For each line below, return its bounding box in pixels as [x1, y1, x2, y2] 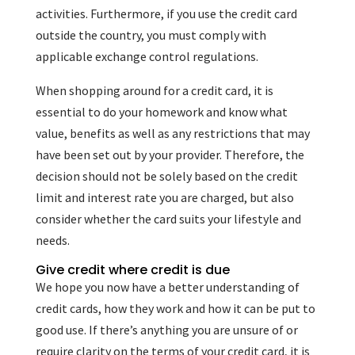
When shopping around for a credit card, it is [35, 82, 273, 98]
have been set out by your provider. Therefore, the [35, 147, 304, 162]
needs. [35, 232, 70, 248]
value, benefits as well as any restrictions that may [35, 125, 310, 141]
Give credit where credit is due [35, 261, 230, 279]
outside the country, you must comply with [35, 27, 266, 43]
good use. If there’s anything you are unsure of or [35, 322, 298, 338]
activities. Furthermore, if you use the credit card [35, 6, 297, 21]
